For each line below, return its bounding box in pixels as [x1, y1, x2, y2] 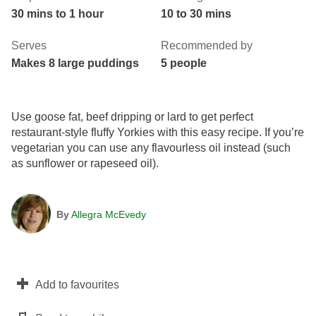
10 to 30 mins [161, 7, 231, 20]
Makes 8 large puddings [11, 56, 139, 69]
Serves [11, 39, 47, 51]
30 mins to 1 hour [11, 7, 104, 20]
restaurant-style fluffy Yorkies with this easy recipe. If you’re [11, 126, 304, 138]
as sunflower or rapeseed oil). [11, 157, 159, 169]
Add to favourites [35, 278, 119, 291]
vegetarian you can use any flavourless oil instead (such [11, 141, 291, 154]
